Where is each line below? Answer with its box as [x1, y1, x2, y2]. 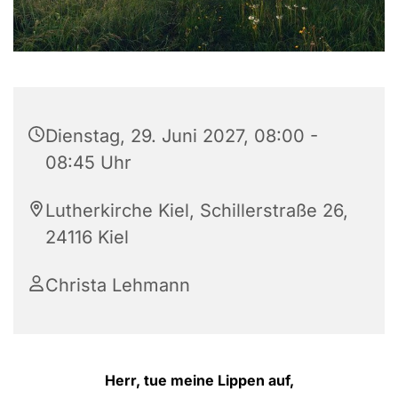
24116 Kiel [45, 227, 129, 249]
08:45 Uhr [45, 152, 131, 174]
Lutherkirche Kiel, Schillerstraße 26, [45, 200, 348, 222]
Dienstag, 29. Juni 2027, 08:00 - [45, 125, 318, 147]
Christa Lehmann [45, 275, 190, 297]
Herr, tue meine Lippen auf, [104, 371, 294, 390]
